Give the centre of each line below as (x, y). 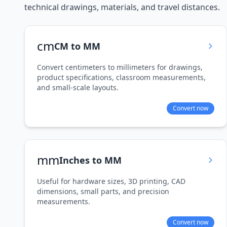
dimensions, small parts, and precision (103, 191)
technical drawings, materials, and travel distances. (122, 7)
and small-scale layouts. (78, 87)
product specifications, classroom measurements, (121, 77)
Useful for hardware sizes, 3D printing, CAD (111, 181)
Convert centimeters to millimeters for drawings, (120, 67)
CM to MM (77, 46)
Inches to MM (90, 160)
